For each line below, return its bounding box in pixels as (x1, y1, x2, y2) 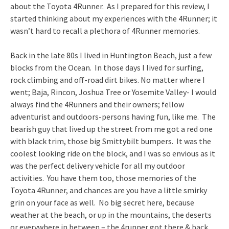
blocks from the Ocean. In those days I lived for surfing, (10, 62, 203, 73)
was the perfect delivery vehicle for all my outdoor (10, 160, 185, 171)
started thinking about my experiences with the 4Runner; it (10, 13, 217, 24)
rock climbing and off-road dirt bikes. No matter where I (10, 74, 205, 85)
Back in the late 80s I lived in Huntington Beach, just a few (10, 50, 212, 60)
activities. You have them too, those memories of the (10, 172, 196, 183)
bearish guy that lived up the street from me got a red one (10, 123, 213, 134)
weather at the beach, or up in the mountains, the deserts (10, 209, 212, 220)
